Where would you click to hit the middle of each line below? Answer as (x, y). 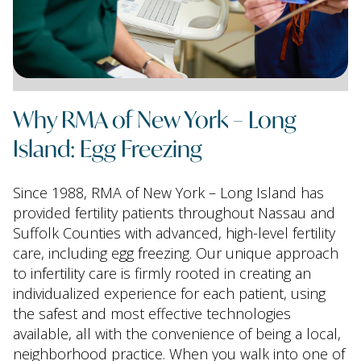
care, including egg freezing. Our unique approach (176, 253)
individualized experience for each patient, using (169, 294)
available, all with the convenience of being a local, (177, 334)
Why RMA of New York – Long (155, 118)
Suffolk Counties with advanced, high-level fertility (174, 233)
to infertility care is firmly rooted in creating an (162, 274)
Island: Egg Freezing (108, 147)
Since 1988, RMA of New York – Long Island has (168, 193)
